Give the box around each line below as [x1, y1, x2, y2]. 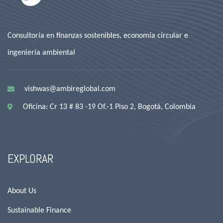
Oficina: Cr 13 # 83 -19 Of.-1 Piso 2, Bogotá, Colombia [23, 102, 196, 111]
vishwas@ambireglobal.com [24, 84, 115, 94]
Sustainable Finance [7, 205, 71, 215]
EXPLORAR [7, 151, 54, 167]
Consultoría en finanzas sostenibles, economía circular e [7, 30, 188, 40]
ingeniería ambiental [7, 47, 75, 57]
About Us [7, 186, 36, 196]
